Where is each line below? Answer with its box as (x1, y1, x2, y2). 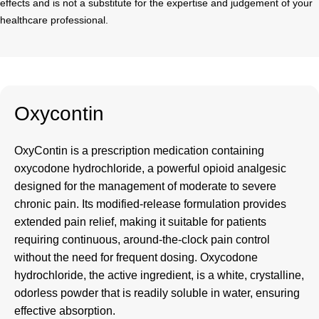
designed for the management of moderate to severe (14, 179, 276, 192)
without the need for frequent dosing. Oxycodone (14, 251, 258, 263)
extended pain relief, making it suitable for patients (14, 215, 266, 228)
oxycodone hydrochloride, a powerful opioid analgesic (14, 162, 286, 174)
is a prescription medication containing (68, 144, 264, 157)
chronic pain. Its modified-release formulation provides (14, 197, 286, 210)
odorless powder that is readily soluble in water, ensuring (14, 286, 300, 299)
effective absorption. (14, 304, 115, 317)
